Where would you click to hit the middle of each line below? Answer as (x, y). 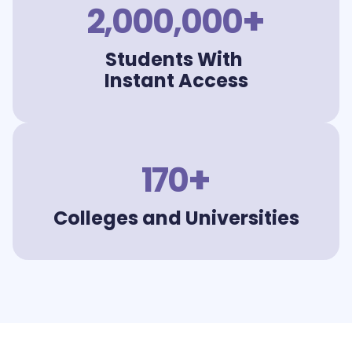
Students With (176, 59)
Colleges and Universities (176, 218)
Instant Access (176, 80)
